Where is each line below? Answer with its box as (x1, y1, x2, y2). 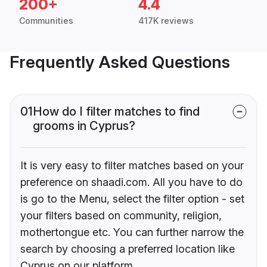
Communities (19, 15, 73, 26)
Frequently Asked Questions (10, 52, 230, 73)
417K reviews (138, 15, 194, 26)
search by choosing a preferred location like (20, 243, 235, 256)
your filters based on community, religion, (20, 209, 222, 222)
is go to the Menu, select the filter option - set (20, 193, 244, 206)
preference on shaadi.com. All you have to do (20, 176, 243, 189)
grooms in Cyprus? (33, 119, 135, 133)
